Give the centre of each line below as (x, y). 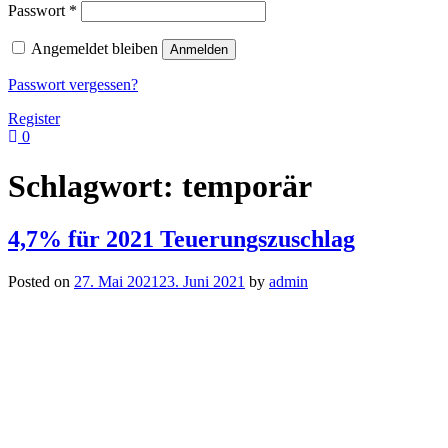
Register (34, 119)
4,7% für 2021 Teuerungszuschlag (181, 239)
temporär (247, 185)
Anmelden (199, 50)
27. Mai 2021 (116, 282)
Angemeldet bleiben (94, 49)
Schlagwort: (95, 185)
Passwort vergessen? (73, 85)
